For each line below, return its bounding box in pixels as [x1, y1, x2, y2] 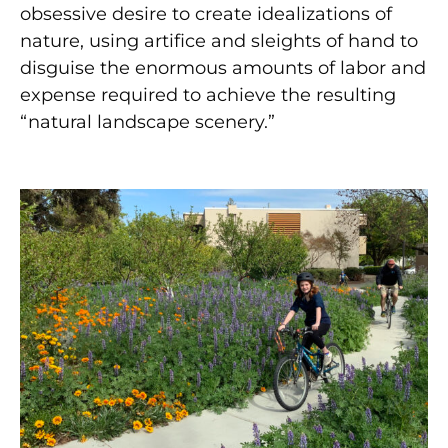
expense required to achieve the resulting [20, 84, 396, 107]
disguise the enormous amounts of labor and [20, 57, 426, 80]
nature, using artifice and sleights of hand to [20, 30, 418, 53]
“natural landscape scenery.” [20, 111, 275, 134]
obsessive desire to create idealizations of [20, 3, 392, 26]
